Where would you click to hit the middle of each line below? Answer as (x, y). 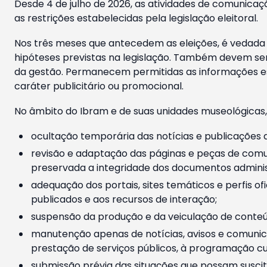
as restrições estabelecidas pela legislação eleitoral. (136, 18)
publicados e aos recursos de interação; (124, 200)
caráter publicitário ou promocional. (99, 86)
